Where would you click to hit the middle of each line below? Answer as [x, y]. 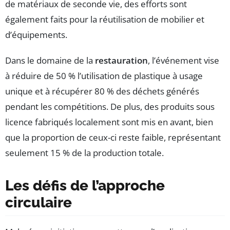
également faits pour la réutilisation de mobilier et [105, 19]
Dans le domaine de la [50, 60]
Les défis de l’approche [85, 185]
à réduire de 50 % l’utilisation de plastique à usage [104, 75]
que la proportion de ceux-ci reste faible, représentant [113, 137]
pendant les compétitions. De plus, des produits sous [110, 106]
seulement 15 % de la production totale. [84, 152]
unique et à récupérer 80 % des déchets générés [102, 91]
